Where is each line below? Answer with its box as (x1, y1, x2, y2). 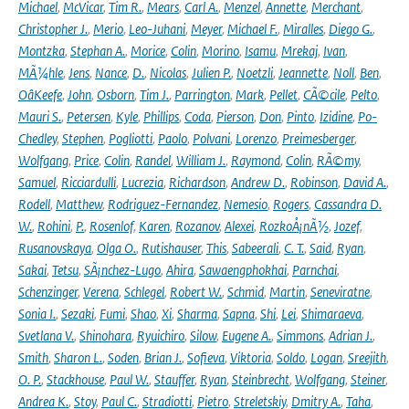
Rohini (37, 217, 70, 235)
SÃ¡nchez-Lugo (84, 261, 161, 278)
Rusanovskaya (18, 239, 91, 257)
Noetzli (236, 64, 273, 81)
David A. (343, 173, 386, 191)
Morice (131, 42, 165, 59)
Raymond (231, 152, 280, 169)
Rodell (18, 195, 50, 213)
